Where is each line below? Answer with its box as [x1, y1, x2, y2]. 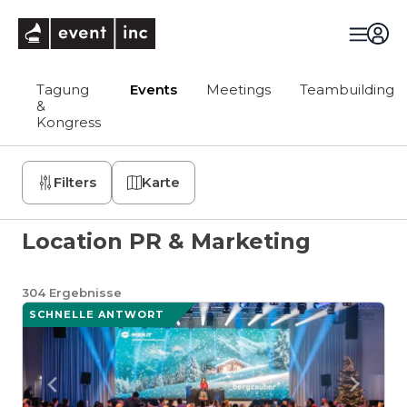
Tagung [36, 81, 89, 98]
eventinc [154, 17, 218, 35]
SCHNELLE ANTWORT [29, 308, 164, 321]
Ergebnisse [49, 285, 122, 300]
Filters [54, 174, 96, 191]
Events [130, 81, 177, 98]
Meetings [206, 81, 271, 98]
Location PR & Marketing [22, 228, 311, 254]
